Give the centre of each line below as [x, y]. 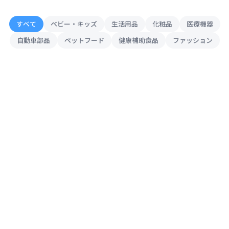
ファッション [192, 40]
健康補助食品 [138, 40]
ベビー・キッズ [74, 24]
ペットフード [84, 40]
